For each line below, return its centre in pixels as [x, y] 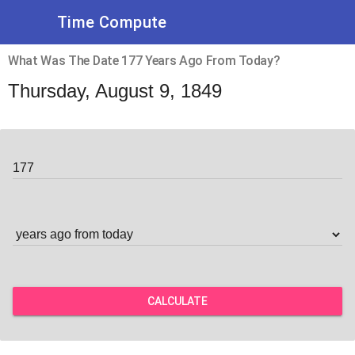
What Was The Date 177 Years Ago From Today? [144, 61]
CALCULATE [177, 301]
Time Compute [112, 22]
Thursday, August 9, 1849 [115, 91]
